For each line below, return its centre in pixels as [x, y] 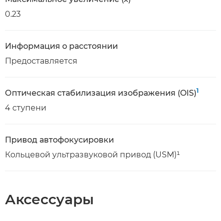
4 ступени [26, 108]
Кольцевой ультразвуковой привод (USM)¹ [92, 155]
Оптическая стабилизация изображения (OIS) [101, 93]
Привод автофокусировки [59, 140]
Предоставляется [41, 61]
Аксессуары [49, 199]
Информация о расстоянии [61, 46]
